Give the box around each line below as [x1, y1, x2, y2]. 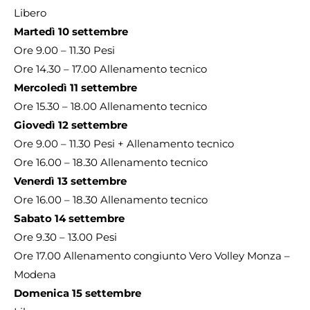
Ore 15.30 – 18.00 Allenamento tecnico [14, 100, 207, 113]
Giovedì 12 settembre [14, 118, 127, 131]
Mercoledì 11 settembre [14, 81, 137, 94]
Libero [14, 6, 46, 19]
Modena [14, 268, 56, 281]
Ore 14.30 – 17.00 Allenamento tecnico [14, 62, 207, 75]
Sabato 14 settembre [14, 212, 125, 225]
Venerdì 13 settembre [14, 174, 127, 188]
